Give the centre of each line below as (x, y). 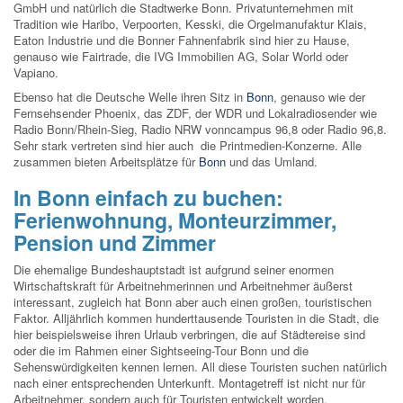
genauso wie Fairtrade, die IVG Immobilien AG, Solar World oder (181, 57)
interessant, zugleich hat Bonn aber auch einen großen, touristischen (193, 302)
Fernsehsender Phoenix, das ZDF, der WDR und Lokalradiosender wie (195, 113)
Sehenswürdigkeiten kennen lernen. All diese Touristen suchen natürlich (200, 367)
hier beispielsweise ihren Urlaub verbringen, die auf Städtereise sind (189, 335)
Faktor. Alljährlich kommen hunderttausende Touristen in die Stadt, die (196, 318)
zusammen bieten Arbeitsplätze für (106, 162)
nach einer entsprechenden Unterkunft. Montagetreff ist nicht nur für (189, 383)
